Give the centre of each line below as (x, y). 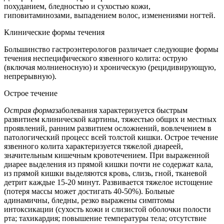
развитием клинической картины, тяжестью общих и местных (110, 119)
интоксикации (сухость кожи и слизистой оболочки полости (107, 209)
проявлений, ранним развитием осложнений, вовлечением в (108, 128)
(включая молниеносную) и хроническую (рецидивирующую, (110, 67)
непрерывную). (30, 76)
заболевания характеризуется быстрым (121, 110)
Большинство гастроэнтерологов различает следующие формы (111, 49)
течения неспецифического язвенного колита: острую (96, 58)
